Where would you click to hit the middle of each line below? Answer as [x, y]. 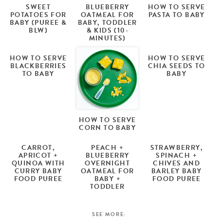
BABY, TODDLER [107, 22]
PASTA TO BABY [176, 15]
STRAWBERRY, [176, 147]
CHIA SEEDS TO [176, 66]
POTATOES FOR [38, 15]
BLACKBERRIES [38, 66]
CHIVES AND [177, 163]
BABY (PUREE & [38, 22]
